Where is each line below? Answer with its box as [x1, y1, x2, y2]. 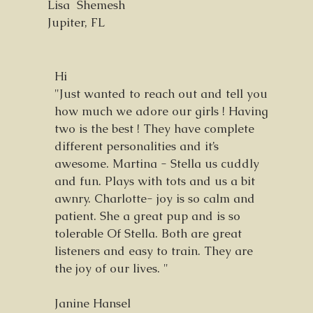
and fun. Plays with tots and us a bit [54, 173, 255, 189]
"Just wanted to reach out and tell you [54, 86, 268, 101]
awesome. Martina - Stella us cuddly [54, 156, 259, 171]
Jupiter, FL [48, 15, 105, 30]
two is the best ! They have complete [54, 121, 254, 136]
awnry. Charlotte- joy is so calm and [54, 191, 255, 206]
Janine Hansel [54, 296, 131, 311]
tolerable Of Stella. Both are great [54, 226, 242, 241]
